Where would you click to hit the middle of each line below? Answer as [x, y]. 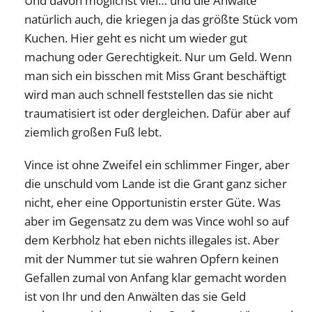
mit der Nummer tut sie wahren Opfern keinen [151, 259]
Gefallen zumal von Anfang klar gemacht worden [155, 278]
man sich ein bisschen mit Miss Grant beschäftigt [155, 76]
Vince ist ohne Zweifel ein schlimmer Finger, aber [157, 165]
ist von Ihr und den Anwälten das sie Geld [135, 297]
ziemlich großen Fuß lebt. [93, 132]
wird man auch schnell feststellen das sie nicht [149, 95]
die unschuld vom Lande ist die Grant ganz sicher [156, 184]
